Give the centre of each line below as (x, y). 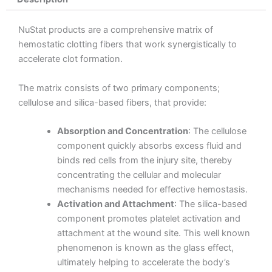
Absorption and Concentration (122, 131)
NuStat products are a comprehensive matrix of (116, 30)
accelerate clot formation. (70, 59)
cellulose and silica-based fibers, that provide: (112, 102)
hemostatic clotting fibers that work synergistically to (127, 45)
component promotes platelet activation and (148, 218)
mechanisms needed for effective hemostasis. (152, 189)
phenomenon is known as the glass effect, (145, 247)
